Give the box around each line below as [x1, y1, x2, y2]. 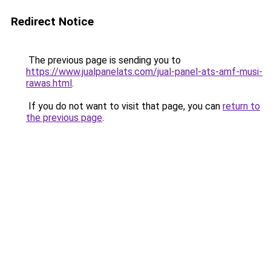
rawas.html [26, 77, 72, 89]
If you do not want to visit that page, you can [26, 100, 223, 112]
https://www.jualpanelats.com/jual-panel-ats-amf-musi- [26, 66, 263, 77]
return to [223, 100, 260, 112]
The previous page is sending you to [26, 54, 181, 66]
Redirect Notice [11, 15, 94, 28]
